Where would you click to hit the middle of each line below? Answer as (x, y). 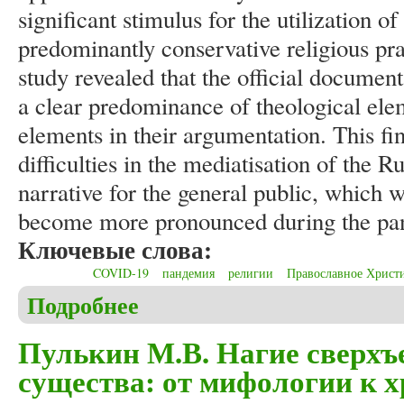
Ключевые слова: (119, 250)
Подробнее (83, 305)
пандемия (188, 273)
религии (251, 273)
